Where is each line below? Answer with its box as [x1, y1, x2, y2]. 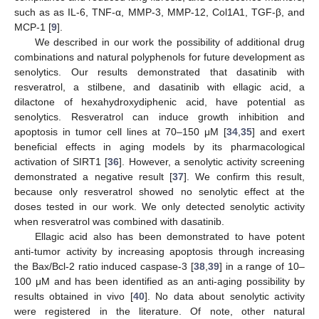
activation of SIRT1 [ [14, 156, 108, 168]
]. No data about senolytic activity [144, 291, 305, 303]
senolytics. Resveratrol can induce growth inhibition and [14, 111, 305, 123]
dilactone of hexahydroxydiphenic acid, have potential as [14, 96, 305, 108]
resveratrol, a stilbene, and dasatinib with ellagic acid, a [14, 81, 305, 93]
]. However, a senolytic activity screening [119, 156, 305, 168]
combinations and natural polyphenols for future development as [14, 51, 305, 63]
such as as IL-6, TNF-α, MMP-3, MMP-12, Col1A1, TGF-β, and [14, 6, 305, 19]
